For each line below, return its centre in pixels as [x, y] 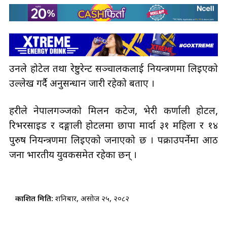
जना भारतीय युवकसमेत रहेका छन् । [73, 156]
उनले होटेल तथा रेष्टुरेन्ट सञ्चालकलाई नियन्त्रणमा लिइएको [113, 69]
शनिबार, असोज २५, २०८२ [92, 199]
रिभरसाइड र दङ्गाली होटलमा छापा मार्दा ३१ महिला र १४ [113, 126]
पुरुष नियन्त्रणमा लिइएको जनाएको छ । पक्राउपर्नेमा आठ [113, 141]
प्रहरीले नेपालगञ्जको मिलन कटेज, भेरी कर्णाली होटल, [113, 111]
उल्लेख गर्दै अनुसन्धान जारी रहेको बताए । [83, 84]
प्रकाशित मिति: [35, 199]
